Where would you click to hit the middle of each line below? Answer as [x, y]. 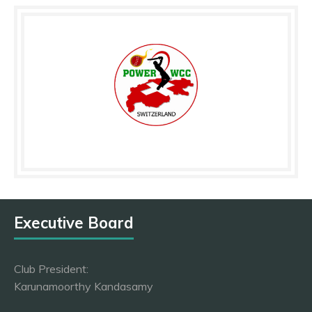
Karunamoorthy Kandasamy [84, 287]
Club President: [51, 269]
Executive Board [74, 223]
